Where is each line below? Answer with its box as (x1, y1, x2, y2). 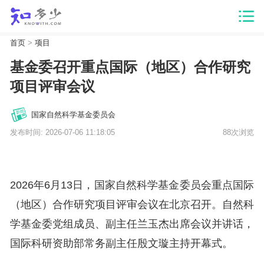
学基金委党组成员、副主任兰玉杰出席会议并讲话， (9, 217, 255, 230)
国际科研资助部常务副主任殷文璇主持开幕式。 (9, 237, 233, 249)
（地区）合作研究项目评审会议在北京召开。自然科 (9, 198, 255, 210)
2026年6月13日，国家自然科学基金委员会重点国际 (9, 179, 255, 191)
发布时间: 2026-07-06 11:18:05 (9, 128, 115, 137)
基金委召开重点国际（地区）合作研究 (9, 58, 250, 75)
